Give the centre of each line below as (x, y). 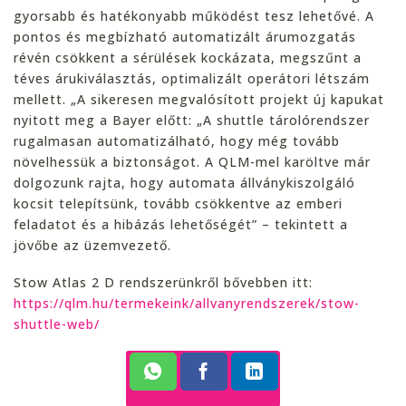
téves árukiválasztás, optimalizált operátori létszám (192, 78)
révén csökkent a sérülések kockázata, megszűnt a (188, 57)
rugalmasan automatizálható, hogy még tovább (177, 140)
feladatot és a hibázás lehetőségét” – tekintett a (181, 224)
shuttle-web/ (57, 324)
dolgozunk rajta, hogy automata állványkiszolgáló (184, 182)
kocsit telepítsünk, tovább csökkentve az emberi (178, 203)
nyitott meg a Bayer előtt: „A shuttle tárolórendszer (192, 120)
